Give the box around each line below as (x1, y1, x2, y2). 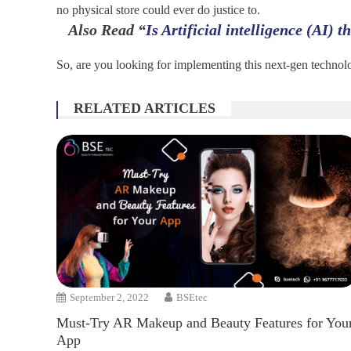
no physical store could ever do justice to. (56, 3, 260, 16)
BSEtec (176, 291, 208, 303)
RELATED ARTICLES (74, 100, 215, 116)
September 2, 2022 (70, 291, 150, 303)
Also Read (68, 21, 134, 38)
